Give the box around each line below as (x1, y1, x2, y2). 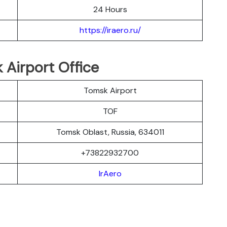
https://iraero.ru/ (79, 24, 141, 35)
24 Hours (93, 4, 127, 15)
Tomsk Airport (83, 85, 137, 96)
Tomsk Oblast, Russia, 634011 (56, 126, 164, 137)
